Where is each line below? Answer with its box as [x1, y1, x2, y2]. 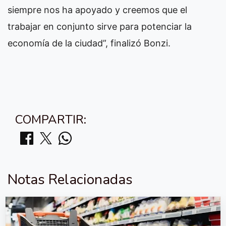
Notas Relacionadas [8, 169, 133, 189]
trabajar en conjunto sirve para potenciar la [8, 21, 192, 32]
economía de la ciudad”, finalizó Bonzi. [8, 37, 171, 48]
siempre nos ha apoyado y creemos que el [8, 4, 187, 15]
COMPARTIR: [15, 111, 86, 128]
